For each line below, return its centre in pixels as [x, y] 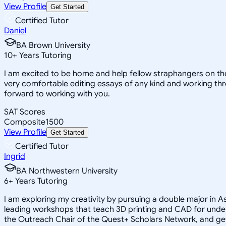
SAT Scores [25, 112]
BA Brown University [53, 45]
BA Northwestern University [67, 171]
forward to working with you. [57, 94]
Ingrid [15, 156]
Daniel [15, 31]
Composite [25, 122]
